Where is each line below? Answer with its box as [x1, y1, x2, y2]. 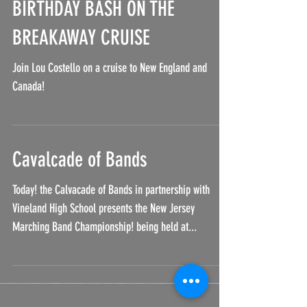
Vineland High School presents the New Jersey [12, 228, 195, 243]
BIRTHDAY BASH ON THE [12, 24, 175, 49]
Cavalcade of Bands [12, 175, 147, 199]
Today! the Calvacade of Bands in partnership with [12, 210, 210, 225]
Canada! [12, 106, 45, 121]
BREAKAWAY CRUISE [12, 53, 150, 77]
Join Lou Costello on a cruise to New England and [12, 88, 207, 103]
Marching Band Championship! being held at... [12, 247, 197, 262]
